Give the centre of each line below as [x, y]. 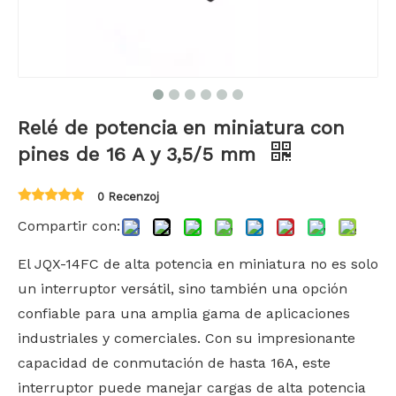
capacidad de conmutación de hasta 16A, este [174, 363]
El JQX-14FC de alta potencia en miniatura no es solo [198, 264]
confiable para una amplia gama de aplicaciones [184, 313]
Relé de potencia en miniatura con [181, 128]
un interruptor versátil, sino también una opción [183, 289]
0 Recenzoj [128, 197]
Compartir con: [69, 226]
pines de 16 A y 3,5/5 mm [140, 154]
